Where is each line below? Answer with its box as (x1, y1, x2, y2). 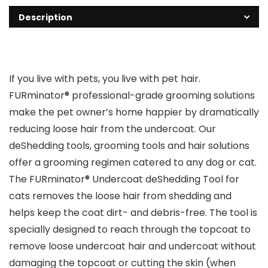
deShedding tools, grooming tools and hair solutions (9, 139, 249, 153)
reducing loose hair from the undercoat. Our (9, 122, 216, 136)
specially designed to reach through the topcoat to (9, 223, 251, 237)
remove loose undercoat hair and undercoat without (9, 239, 256, 254)
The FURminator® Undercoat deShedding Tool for (9, 172, 239, 187)
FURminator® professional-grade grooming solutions (9, 89, 255, 103)
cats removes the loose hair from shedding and (9, 189, 232, 203)
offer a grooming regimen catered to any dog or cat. (9, 156, 257, 170)
